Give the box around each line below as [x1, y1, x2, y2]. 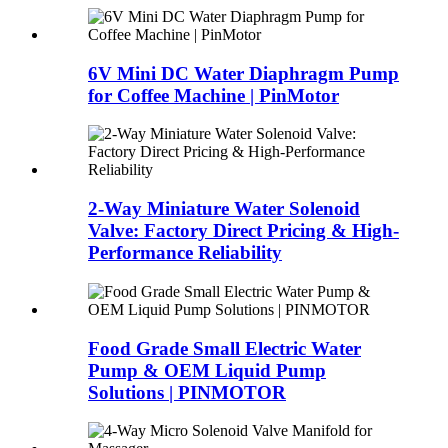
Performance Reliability [88, 242, 282, 264]
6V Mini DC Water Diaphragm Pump [88, 62, 399, 84]
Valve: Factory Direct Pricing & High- [88, 220, 399, 242]
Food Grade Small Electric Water [88, 337, 361, 359]
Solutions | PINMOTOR [88, 381, 286, 403]
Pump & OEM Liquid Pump [88, 359, 326, 381]
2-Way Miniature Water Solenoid [88, 198, 360, 220]
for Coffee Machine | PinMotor [88, 84, 339, 106]
